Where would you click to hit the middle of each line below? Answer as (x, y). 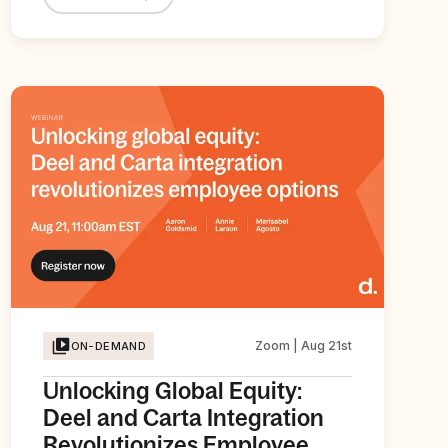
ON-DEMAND (108, 345)
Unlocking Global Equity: (172, 390)
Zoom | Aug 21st (303, 345)
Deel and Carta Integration (183, 417)
